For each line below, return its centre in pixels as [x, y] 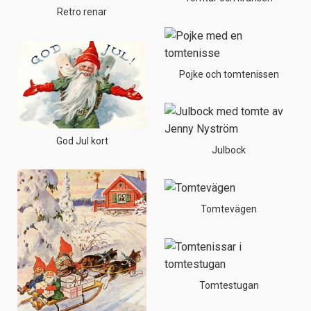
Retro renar [82, 11]
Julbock [229, 150]
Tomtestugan [229, 285]
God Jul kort [82, 141]
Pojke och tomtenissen [229, 74]
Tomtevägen [229, 209]
